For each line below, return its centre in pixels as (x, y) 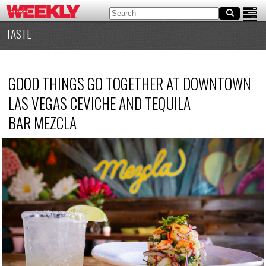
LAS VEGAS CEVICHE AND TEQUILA (99, 102)
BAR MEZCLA (42, 122)
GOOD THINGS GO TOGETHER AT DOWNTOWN (129, 83)
